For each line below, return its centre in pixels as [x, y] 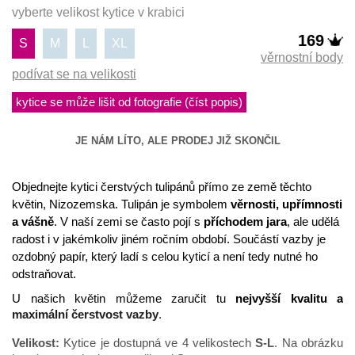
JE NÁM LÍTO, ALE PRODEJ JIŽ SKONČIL [177, 141]
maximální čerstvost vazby [85, 315]
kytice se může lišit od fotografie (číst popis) [129, 103]
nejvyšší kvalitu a [289, 299]
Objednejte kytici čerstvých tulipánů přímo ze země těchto [162, 187]
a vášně [33, 222]
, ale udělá [313, 222]
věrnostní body [302, 58]
